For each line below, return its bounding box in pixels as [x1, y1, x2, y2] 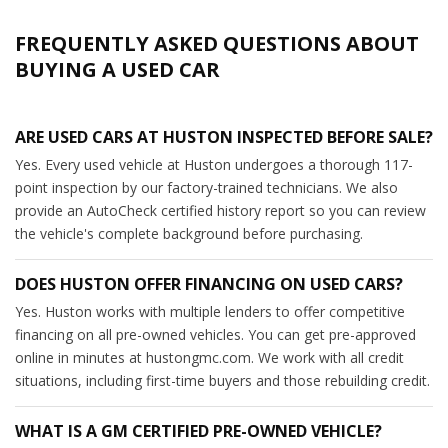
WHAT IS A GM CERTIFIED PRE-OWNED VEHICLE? [15, 420, 382, 443]
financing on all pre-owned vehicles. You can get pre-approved [15, 325, 416, 345]
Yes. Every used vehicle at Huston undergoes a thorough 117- [15, 155, 413, 175]
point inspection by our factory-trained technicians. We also [15, 178, 398, 198]
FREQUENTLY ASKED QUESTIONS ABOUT [15, 30, 419, 58]
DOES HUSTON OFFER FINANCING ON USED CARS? [15, 273, 403, 296]
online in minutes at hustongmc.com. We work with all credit [15, 348, 404, 368]
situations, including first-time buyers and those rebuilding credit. [15, 371, 430, 391]
